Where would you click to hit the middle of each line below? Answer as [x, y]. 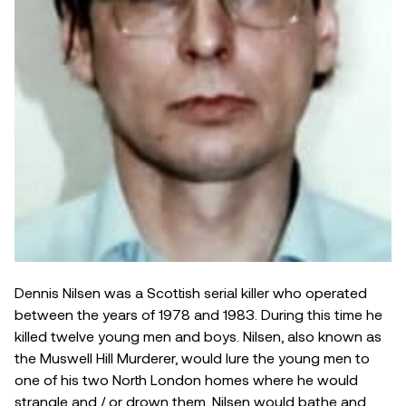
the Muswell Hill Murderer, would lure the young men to [192, 357]
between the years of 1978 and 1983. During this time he [198, 314]
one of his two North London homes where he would [186, 379]
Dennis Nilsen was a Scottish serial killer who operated [191, 292]
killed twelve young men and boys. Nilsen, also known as [198, 335]
